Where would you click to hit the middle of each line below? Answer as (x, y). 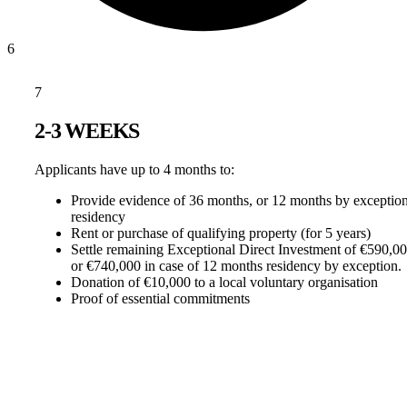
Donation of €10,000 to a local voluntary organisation (224, 282)
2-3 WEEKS (87, 130)
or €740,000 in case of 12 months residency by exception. (238, 265)
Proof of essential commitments (160, 298)
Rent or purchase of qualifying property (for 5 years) (221, 233)
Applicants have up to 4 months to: (134, 169)
